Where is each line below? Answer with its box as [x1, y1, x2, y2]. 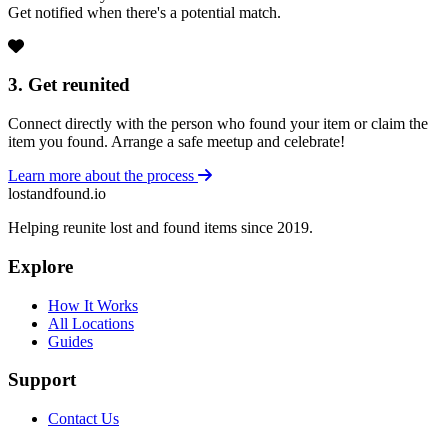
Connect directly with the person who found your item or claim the [8, 115, 428, 133]
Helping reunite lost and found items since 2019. [8, 219, 313, 237]
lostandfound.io [8, 185, 106, 203]
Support [8, 369, 76, 391]
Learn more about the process [8, 167, 198, 185]
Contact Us [48, 410, 119, 427]
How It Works [48, 296, 138, 314]
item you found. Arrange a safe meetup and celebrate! [8, 133, 345, 151]
